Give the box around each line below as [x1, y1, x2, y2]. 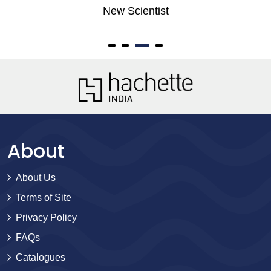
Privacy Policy [16, 212, 77, 223]
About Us [16, 172, 56, 183]
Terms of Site [16, 192, 71, 203]
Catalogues [16, 252, 65, 263]
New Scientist [102, 4, 169, 17]
